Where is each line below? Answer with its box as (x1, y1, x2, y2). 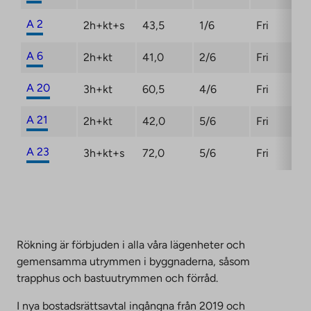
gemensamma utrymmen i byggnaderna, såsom (17, 254, 250, 268)
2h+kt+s (83, 18, 124, 32)
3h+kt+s (83, 146, 124, 160)
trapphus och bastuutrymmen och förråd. (17, 271, 218, 285)
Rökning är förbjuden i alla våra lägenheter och (17, 237, 245, 251)
